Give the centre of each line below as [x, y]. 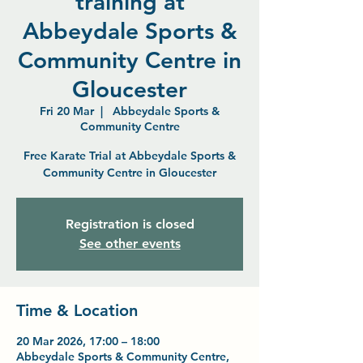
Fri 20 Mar [67, 111]
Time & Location [77, 310]
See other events [130, 243]
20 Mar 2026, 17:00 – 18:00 [88, 341]
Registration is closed [130, 224]
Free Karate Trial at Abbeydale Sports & [130, 156]
